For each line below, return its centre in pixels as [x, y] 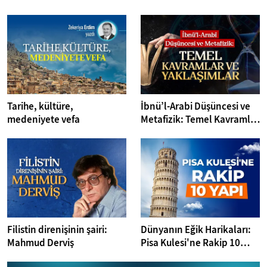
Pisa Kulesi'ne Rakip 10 [190, 243]
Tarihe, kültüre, [40, 107]
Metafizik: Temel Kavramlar [200, 120]
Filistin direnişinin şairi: [57, 230]
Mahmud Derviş [41, 243]
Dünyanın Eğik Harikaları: [196, 230]
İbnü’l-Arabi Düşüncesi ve [195, 107]
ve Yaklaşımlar [172, 133]
